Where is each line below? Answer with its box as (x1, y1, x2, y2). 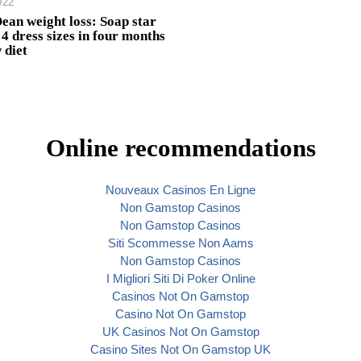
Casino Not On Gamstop (115, 307, 246, 322)
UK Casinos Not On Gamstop (102, 325, 259, 339)
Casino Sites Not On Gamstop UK (90, 342, 271, 357)
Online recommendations (45, 134, 316, 163)
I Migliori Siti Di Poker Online (106, 272, 255, 286)
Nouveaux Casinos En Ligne (106, 183, 255, 197)
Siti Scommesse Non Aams (107, 236, 254, 251)
